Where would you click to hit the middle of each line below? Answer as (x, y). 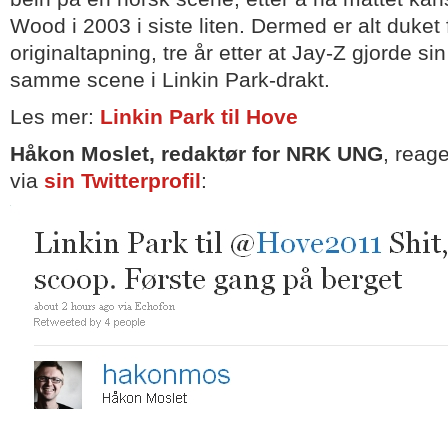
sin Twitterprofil (122, 181)
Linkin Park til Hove (199, 117)
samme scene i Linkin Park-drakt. (170, 80)
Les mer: (55, 117)
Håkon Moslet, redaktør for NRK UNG (196, 154)
